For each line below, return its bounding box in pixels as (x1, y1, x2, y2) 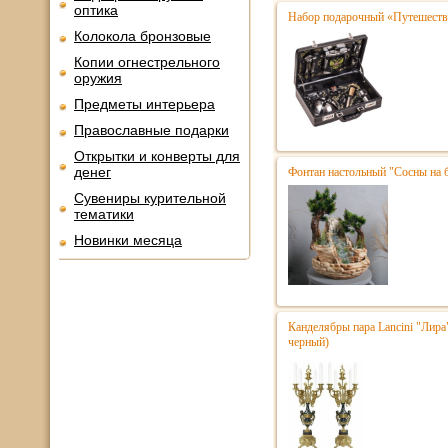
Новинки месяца (74, 232, 182, 248)
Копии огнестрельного (74, 54, 220, 70)
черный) (288, 335, 329, 349)
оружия (74, 70, 122, 86)
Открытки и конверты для (74, 148, 240, 164)
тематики (74, 206, 134, 222)
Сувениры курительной (74, 190, 226, 206)
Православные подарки (74, 122, 229, 138)
